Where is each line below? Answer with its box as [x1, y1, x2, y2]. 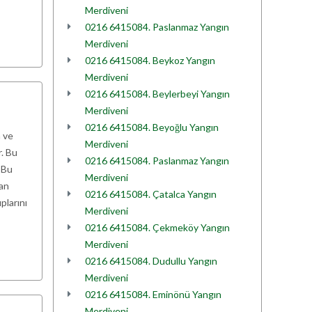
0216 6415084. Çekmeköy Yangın [85, 221, 230, 233]
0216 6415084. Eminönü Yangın [85, 288, 221, 300]
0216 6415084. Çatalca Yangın [85, 188, 217, 200]
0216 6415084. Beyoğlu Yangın [85, 121, 219, 133]
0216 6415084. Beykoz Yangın [85, 54, 215, 66]
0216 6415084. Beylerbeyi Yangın [85, 88, 230, 100]
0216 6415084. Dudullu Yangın [85, 255, 217, 267]
